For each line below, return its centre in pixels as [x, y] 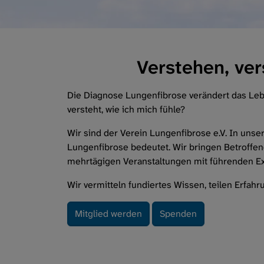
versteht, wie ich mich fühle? [126, 109]
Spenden [178, 214]
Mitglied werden [108, 214]
